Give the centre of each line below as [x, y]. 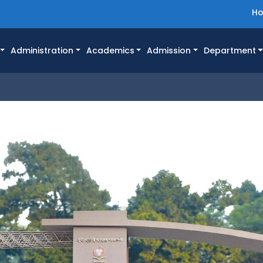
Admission [169, 51]
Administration [42, 51]
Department [230, 51]
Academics [110, 51]
